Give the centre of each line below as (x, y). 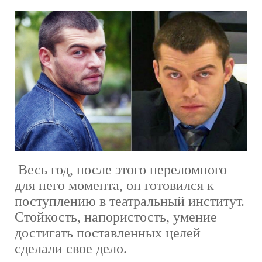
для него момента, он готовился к (114, 185)
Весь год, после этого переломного (121, 169)
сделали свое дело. (71, 248)
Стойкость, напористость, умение (116, 217)
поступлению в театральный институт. (130, 201)
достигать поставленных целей (108, 232)
